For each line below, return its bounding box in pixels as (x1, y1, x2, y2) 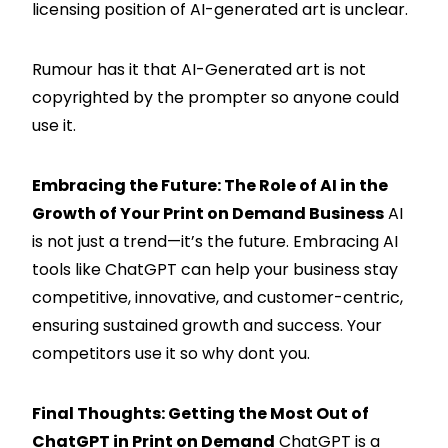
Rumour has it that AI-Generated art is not (32, 57, 366, 81)
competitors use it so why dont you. (32, 341, 310, 365)
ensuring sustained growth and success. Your (32, 313, 382, 337)
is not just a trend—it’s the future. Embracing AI (32, 229, 398, 253)
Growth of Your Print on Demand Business (32, 201, 384, 225)
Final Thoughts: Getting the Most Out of (32, 401, 369, 425)
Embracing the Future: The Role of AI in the (32, 173, 388, 197)
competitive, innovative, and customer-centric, (32, 285, 403, 309)
